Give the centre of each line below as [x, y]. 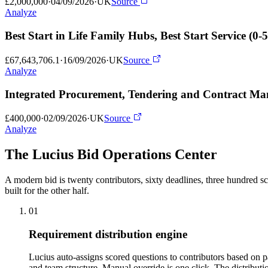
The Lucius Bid [52, 155]
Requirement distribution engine [108, 234]
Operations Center [160, 155]
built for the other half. [47, 191]
